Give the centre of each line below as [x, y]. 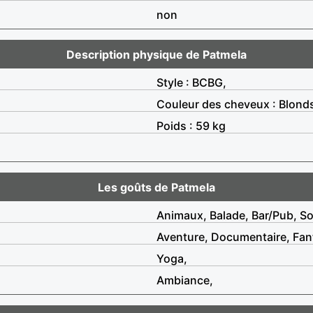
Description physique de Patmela [156, 54]
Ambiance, [185, 280]
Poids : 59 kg [191, 125]
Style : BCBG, [191, 82]
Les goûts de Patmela [156, 187]
